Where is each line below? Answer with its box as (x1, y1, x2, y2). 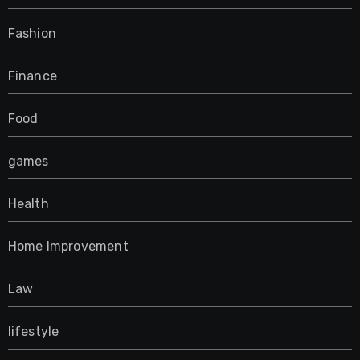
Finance (7, 67, 57, 84)
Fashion (7, 25, 56, 41)
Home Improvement (7, 238, 129, 254)
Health (7, 195, 49, 211)
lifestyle (7, 323, 59, 339)
